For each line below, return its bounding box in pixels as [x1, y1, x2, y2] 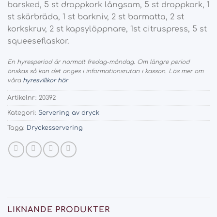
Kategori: [7, 109, 38, 116]
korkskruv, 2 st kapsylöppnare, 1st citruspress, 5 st [7, 25, 207, 33]
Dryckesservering [27, 124, 83, 131]
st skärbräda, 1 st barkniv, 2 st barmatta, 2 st [7, 13, 184, 21]
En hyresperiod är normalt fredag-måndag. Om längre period [7, 58, 189, 65]
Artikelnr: [7, 94, 39, 101]
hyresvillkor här [23, 77, 68, 84]
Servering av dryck [38, 109, 99, 116]
